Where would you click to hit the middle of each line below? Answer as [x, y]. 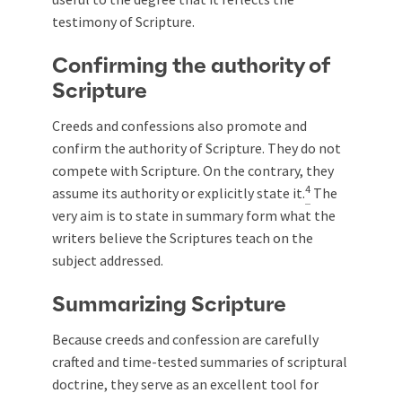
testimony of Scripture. [123, 21]
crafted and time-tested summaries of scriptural [200, 361]
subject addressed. [108, 260]
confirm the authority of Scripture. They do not [197, 148]
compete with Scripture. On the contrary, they [193, 170]
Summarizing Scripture [169, 305]
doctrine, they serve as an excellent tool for [185, 384]
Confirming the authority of [191, 66]
